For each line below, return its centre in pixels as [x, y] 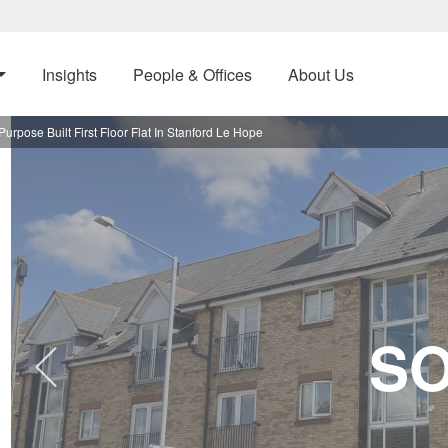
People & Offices [192, 74]
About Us [320, 74]
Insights [69, 74]
